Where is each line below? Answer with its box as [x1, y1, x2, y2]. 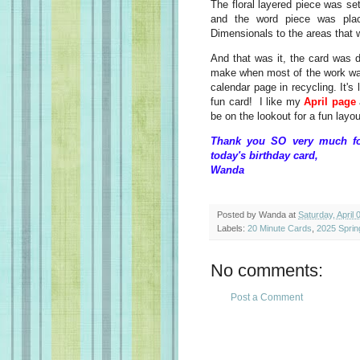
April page [304, 95, 356, 108]
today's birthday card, [211, 149, 318, 162]
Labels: [217, 223, 247, 234]
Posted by [217, 210, 259, 220]
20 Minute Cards [247, 223, 312, 234]
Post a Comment [231, 292, 303, 304]
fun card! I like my [211, 95, 304, 108]
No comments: [211, 260, 323, 281]
